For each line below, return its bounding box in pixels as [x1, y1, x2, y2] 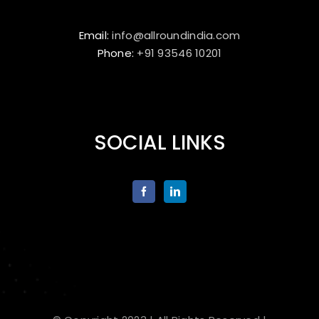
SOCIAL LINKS [93, 129, 226, 157]
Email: [78, 28, 113, 43]
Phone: [97, 46, 137, 61]
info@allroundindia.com [112, 28, 241, 43]
